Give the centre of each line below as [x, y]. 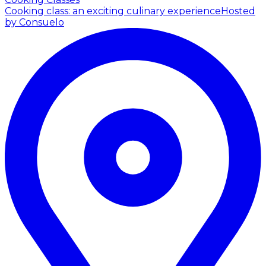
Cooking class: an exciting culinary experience [113, 11]
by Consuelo [34, 22]
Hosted [238, 11]
